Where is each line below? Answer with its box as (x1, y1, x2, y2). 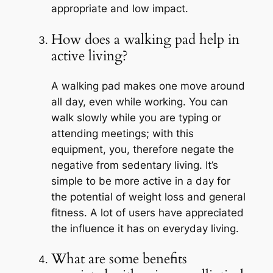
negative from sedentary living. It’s (51, 158, 218, 171)
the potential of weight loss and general (51, 190, 246, 203)
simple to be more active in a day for (51, 174, 230, 187)
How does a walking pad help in (51, 29, 239, 49)
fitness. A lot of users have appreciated (51, 206, 244, 219)
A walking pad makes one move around (51, 79, 245, 92)
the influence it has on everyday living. (51, 222, 239, 235)
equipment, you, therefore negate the (51, 143, 234, 155)
